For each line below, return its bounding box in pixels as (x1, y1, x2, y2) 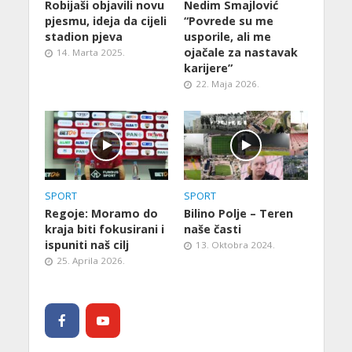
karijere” (184, 60, 233, 76)
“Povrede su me (184, 13, 273, 29)
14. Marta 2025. (56, 46, 125, 59)
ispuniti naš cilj (44, 237, 129, 252)
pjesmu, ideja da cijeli (44, 13, 167, 29)
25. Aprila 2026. (56, 255, 125, 266)
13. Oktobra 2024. (196, 239, 275, 251)
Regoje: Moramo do (44, 206, 158, 221)
